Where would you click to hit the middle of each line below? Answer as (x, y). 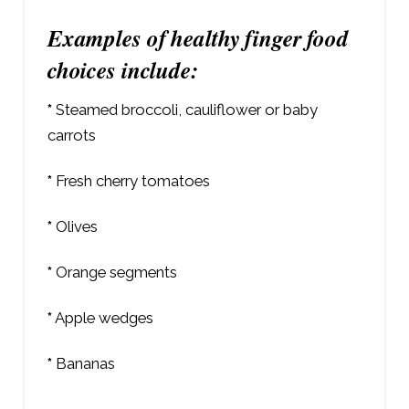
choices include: (122, 69)
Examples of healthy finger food (198, 37)
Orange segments (114, 273)
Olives (74, 227)
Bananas (83, 364)
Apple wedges (102, 318)
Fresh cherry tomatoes (131, 181)
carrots (71, 136)
